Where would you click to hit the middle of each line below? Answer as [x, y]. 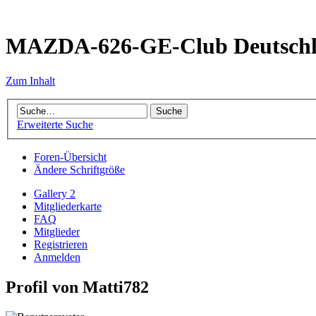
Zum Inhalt [30, 80]
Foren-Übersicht [70, 157]
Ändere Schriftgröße [79, 170]
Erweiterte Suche [55, 125]
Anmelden [57, 257]
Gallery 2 [55, 194]
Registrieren [61, 245]
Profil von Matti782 [77, 287]
